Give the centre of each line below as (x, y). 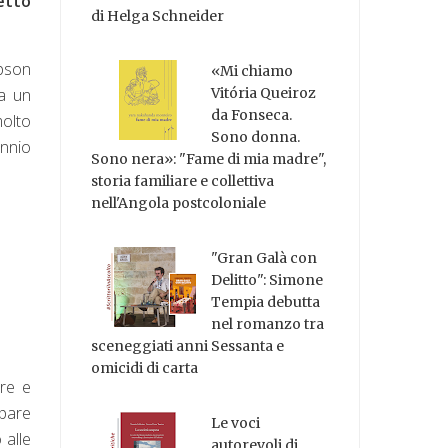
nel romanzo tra (268, 323)
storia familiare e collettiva (183, 181)
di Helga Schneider (158, 16)
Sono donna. (256, 137)
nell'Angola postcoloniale (179, 203)
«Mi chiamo (252, 71)
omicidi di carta (145, 367)
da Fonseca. (252, 115)
